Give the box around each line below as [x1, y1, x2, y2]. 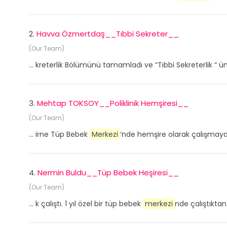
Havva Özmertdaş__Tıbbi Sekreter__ [36, 28, 179, 39]
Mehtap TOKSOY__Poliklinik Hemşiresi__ [37, 98, 188, 108]
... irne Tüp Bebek [29, 129, 90, 139]
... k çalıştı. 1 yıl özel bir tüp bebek [29, 199, 143, 209]
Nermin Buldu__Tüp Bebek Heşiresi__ [37, 167, 179, 178]
